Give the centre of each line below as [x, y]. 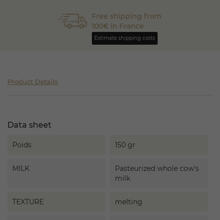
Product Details [33, 81]
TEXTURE [28, 202]
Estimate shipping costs [125, 38]
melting [129, 202]
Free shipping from [127, 16]
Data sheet [29, 125]
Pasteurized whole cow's [157, 168]
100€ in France [118, 26]
